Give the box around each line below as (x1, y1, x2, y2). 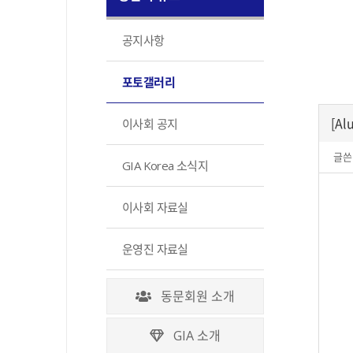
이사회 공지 (122, 115, 178, 132)
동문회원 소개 (151, 288, 235, 306)
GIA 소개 (164, 327, 221, 345)
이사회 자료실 (122, 199, 188, 215)
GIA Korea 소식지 (122, 157, 209, 173)
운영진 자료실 (122, 240, 188, 257)
